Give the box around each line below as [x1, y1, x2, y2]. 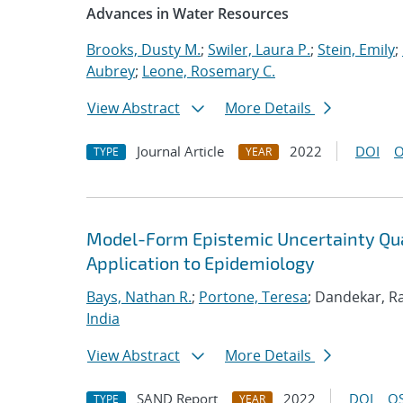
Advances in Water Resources [86, 4, 289, 23]
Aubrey [86, 61, 135, 81]
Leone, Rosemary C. [142, 61, 275, 81]
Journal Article [137, 142, 224, 160]
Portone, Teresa [199, 287, 308, 307]
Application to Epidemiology [86, 252, 315, 273]
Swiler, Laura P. [208, 40, 310, 59]
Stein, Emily [318, 40, 395, 59]
